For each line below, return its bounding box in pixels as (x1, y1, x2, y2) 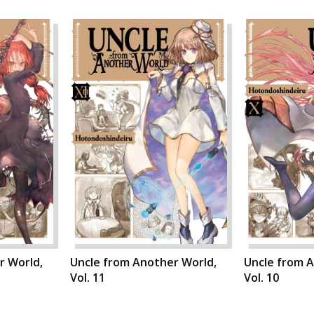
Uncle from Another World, (70, 254, 217, 270)
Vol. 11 (70, 270, 105, 285)
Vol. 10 (244, 270, 279, 285)
